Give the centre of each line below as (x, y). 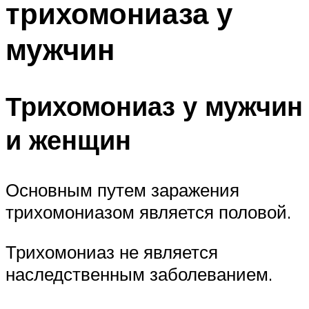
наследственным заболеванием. (139, 273)
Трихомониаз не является (112, 251)
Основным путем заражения (122, 189)
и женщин (68, 140)
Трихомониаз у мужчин (154, 106)
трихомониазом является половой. (148, 211)
